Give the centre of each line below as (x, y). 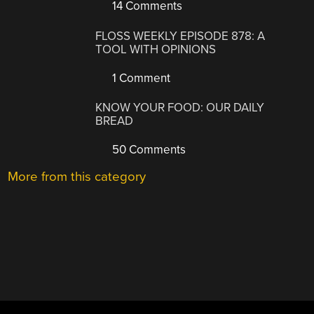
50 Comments (148, 150)
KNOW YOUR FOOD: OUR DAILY (180, 108)
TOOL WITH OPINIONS (156, 49)
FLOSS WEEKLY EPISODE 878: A (180, 36)
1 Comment (140, 78)
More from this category (77, 177)
